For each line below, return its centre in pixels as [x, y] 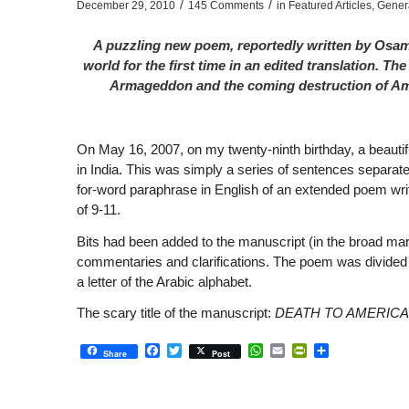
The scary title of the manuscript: [175, 313]
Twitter [203, 350]
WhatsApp [296, 350]
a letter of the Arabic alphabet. [164, 281]
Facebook [192, 350]
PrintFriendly [348, 350]
